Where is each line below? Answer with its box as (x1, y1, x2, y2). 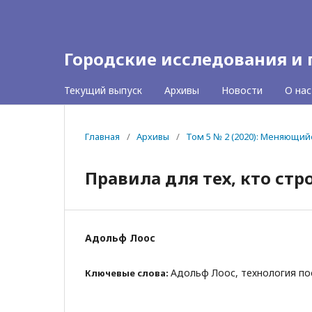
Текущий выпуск (64, 84, 142, 97)
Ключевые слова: (85, 267, 171, 279)
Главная (85, 130, 120, 143)
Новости (221, 84, 263, 97)
